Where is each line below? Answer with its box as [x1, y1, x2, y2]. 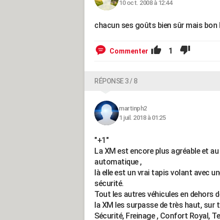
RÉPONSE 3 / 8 [94, 77, 137, 85]
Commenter [110, 47, 148, 55]
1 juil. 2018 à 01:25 [119, 114, 165, 121]
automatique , [94, 157, 142, 166]
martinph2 [119, 105, 147, 112]
